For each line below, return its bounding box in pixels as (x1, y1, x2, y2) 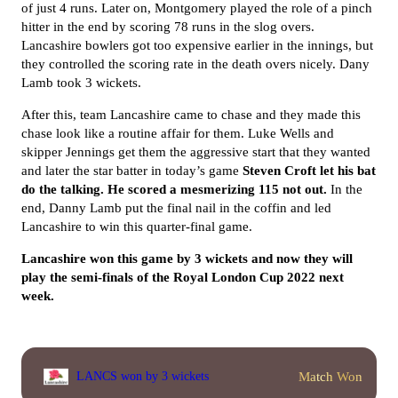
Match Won (298, 369, 362, 384)
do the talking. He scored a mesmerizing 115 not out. (21, 182, 330, 196)
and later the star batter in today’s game (21, 163, 243, 178)
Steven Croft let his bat (243, 163, 376, 178)
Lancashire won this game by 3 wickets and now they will (21, 251, 353, 266)
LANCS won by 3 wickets (76, 370, 209, 383)
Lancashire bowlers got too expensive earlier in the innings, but (21, 38, 373, 52)
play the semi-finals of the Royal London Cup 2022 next (21, 270, 344, 284)
